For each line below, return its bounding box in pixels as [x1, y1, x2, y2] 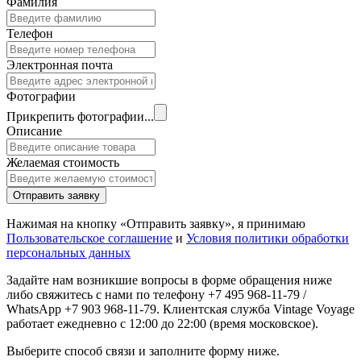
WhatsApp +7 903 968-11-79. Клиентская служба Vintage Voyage [6, 301, 355, 316]
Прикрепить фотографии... [6, 109, 154, 123]
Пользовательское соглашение [6, 230, 172, 245]
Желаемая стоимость [6, 155, 119, 169]
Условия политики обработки [186, 230, 349, 245]
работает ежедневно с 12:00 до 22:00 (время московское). [6, 316, 318, 330]
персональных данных [6, 245, 131, 259]
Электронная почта [6, 57, 113, 72]
